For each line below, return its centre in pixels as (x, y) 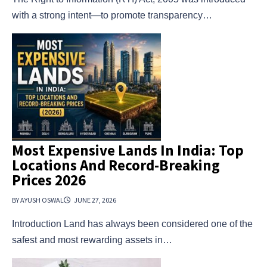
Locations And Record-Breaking (116, 165)
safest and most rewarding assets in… (92, 240)
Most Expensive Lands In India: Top (128, 150)
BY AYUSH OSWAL (38, 200)
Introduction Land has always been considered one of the (132, 224)
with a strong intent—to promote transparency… (112, 15)
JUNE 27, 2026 (95, 200)
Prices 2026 (49, 180)
